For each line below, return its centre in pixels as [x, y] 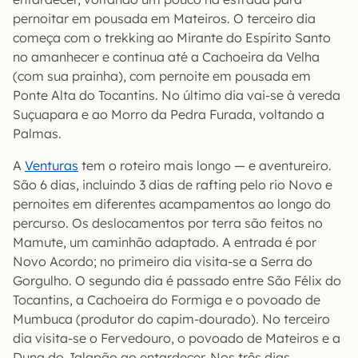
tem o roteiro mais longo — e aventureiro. [205, 165]
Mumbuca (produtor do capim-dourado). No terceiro [171, 318]
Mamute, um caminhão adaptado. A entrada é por [165, 242]
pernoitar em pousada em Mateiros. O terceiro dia [164, 18]
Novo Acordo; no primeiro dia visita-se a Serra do [163, 261]
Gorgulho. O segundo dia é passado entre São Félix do [177, 280]
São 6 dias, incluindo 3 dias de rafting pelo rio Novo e [173, 184]
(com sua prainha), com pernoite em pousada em [162, 76]
